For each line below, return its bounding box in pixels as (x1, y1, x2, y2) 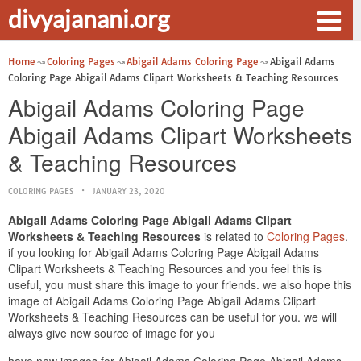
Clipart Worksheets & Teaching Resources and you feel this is (8, 260, 322, 276)
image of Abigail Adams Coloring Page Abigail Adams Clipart (8, 293, 316, 309)
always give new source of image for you (8, 325, 215, 341)
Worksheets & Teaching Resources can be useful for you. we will (8, 309, 337, 325)
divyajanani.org (8, 4, 169, 33)
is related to (201, 228, 267, 244)
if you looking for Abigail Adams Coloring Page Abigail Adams (8, 244, 319, 260)
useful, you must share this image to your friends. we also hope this (8, 276, 351, 293)
